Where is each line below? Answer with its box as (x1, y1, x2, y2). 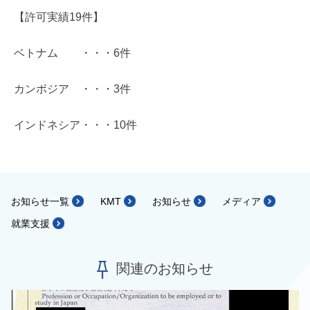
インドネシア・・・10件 (14, 118, 137, 131)
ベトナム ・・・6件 (14, 46, 131, 59)
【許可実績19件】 (14, 10, 104, 23)
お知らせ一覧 (11, 195, 69, 207)
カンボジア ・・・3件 (14, 82, 131, 95)
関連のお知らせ (116, 260, 213, 276)
